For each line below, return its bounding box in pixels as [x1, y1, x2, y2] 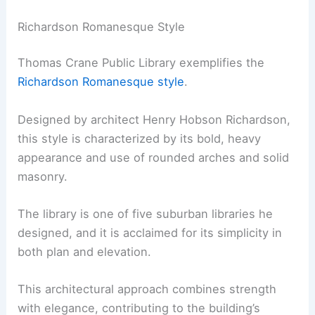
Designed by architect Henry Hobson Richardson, [18, 112, 291, 127]
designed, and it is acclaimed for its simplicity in [18, 225, 283, 240]
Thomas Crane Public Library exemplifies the [18, 56, 265, 70]
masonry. [18, 169, 68, 184]
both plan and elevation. [18, 244, 152, 259]
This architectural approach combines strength [18, 282, 277, 297]
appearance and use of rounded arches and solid [18, 150, 290, 165]
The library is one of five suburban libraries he [18, 206, 274, 221]
